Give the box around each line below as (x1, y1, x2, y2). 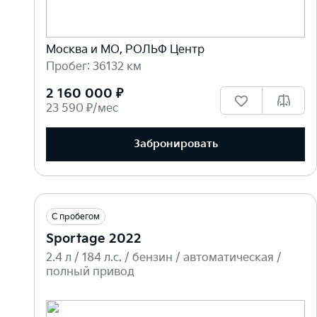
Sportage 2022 (46, 231, 142, 246)
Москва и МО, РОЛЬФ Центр (46, 42, 204, 57)
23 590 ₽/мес (46, 101, 118, 115)
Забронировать (133, 137, 218, 151)
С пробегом (52, 211, 100, 222)
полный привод (46, 265, 134, 279)
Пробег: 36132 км (46, 59, 142, 74)
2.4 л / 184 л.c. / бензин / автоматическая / (46, 250, 282, 265)
